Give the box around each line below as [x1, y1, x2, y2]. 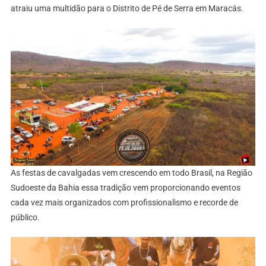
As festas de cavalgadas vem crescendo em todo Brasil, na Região [10, 167, 252, 178]
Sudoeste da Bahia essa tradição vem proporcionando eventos [10, 182, 240, 192]
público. [10, 212, 40, 222]
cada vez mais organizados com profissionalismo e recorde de [10, 197, 238, 207]
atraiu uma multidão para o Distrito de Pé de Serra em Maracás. [10, 3, 243, 13]
